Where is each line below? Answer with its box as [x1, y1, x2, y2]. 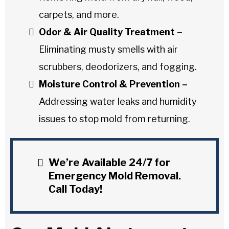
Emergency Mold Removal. [49, 169, 181, 182]
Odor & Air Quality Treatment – [39, 26, 182, 37]
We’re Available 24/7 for [49, 156, 170, 169]
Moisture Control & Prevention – [39, 78, 188, 89]
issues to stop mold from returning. [39, 113, 190, 124]
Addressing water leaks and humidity [39, 96, 197, 107]
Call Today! [49, 182, 102, 195]
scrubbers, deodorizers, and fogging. [39, 61, 197, 72]
